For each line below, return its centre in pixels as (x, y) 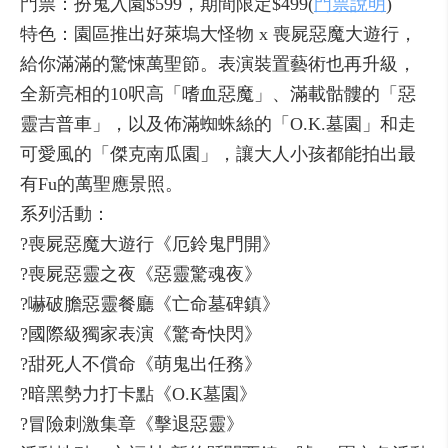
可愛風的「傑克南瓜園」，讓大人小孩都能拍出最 (218, 154)
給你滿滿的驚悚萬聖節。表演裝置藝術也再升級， (218, 64)
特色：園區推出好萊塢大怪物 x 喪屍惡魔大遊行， (218, 34)
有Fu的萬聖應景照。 (101, 184)
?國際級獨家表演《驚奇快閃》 (141, 334)
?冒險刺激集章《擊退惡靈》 (132, 424)
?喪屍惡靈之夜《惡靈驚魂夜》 (141, 274)
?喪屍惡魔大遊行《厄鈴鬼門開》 (150, 244)
